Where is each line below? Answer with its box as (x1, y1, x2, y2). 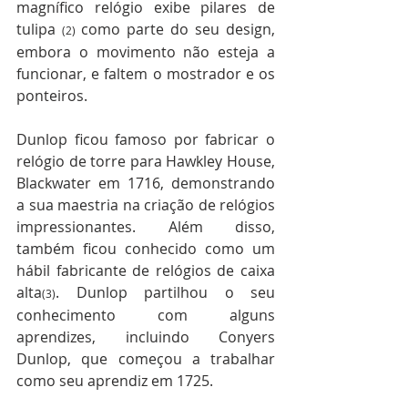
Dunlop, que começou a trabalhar (16, 349, 275, 370)
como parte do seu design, (81, 19, 275, 40)
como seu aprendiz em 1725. (16, 371, 213, 392)
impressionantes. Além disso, (16, 217, 275, 238)
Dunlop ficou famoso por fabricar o (16, 129, 275, 150)
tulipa (16, 19, 62, 40)
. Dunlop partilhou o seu (56, 282, 275, 303)
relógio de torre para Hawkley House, (16, 151, 275, 172)
